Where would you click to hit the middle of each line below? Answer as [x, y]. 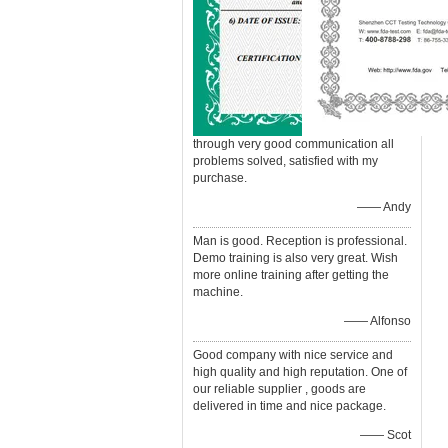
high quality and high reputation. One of [300, 372]
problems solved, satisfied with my [285, 161]
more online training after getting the [291, 275]
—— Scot [385, 435]
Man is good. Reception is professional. [300, 241]
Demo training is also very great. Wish [295, 258]
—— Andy [384, 207]
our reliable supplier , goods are [279, 389]
